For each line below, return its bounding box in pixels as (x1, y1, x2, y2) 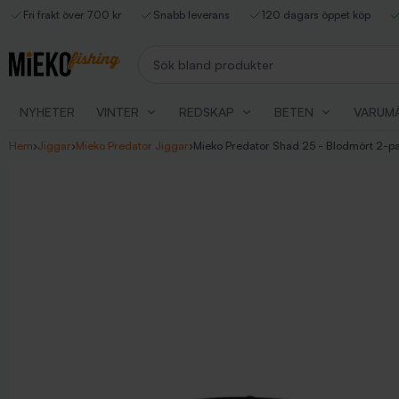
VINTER (96, 104, 139, 119)
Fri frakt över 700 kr (23, 8, 121, 21)
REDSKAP (179, 104, 234, 119)
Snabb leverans (153, 8, 230, 21)
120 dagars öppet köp (262, 8, 370, 21)
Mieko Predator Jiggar (76, 139, 189, 152)
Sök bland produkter (137, 45, 258, 61)
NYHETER (20, 104, 75, 119)
